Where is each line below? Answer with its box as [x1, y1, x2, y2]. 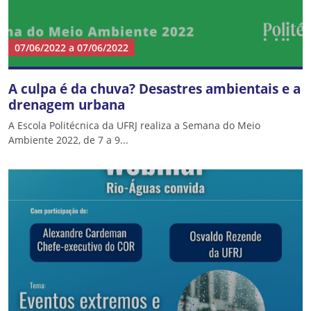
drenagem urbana [8, 95, 125, 114]
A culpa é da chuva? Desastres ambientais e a [8, 79, 301, 98]
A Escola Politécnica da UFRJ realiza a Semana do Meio [8, 119, 260, 132]
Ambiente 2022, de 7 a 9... [8, 133, 128, 146]
